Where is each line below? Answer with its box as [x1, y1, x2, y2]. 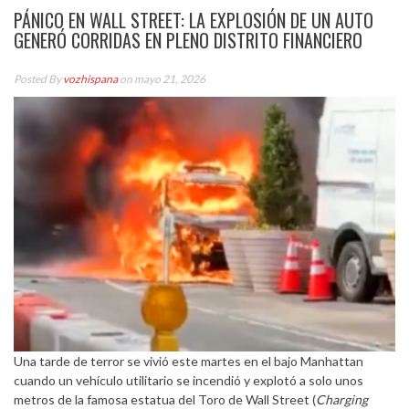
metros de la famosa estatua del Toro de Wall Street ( [14, 391, 316, 407]
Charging [316, 391, 368, 407]
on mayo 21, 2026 [118, 72, 205, 86]
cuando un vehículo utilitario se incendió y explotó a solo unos [14, 372, 363, 388]
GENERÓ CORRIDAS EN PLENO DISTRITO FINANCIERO [14, 26, 362, 54]
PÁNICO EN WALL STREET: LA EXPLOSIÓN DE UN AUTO [14, 6, 373, 34]
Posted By [14, 72, 63, 86]
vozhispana [63, 72, 118, 86]
